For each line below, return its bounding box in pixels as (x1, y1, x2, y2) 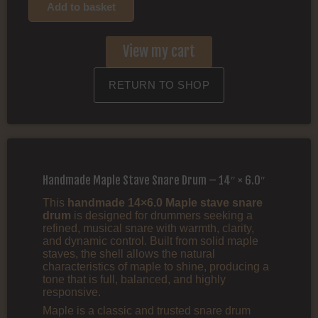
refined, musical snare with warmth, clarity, (43, 222, 254, 235)
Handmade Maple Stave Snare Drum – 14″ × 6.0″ (43, 172, 265, 187)
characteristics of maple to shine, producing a (43, 261, 269, 273)
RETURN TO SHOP (109, 78, 209, 91)
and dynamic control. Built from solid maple (43, 235, 258, 248)
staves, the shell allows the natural (43, 248, 215, 261)
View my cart (123, 42, 195, 60)
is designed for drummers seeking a (71, 209, 253, 222)
